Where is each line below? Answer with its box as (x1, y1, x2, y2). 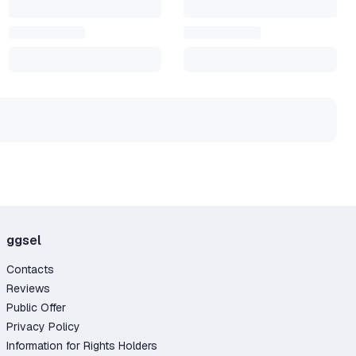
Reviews (6, 281, 50, 296)
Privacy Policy (6, 319, 80, 334)
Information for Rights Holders (6, 339, 157, 353)
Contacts (6, 262, 54, 277)
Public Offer (6, 300, 66, 315)
